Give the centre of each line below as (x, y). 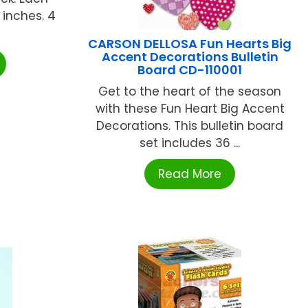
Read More (190, 174)
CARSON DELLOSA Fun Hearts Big (190, 43)
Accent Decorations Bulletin (190, 56)
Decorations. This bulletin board (190, 125)
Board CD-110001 (190, 69)
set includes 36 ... (190, 143)
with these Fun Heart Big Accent (190, 108)
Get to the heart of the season (190, 91)
